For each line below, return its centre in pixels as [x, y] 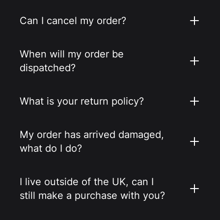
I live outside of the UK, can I [87, 182]
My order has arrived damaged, [92, 135]
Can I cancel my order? [73, 21]
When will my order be [72, 54]
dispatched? [48, 68]
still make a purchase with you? [92, 196]
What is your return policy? [82, 101]
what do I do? [51, 149]
